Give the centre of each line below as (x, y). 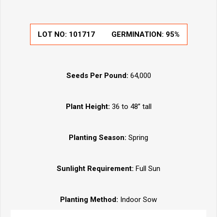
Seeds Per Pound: (97, 76)
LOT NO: (53, 35)
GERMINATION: (138, 35)
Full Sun (148, 169)
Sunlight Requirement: (96, 169)
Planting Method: (90, 200)
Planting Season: (98, 138)
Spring (137, 138)
